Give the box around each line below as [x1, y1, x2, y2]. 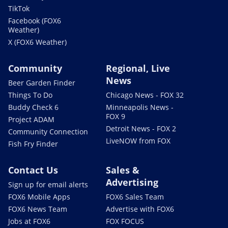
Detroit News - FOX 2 [106, 123, 176, 133]
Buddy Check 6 [8, 102, 59, 112]
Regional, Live [106, 62, 170, 74]
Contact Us [8, 163, 58, 176]
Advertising [106, 176, 158, 188]
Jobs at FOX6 [8, 216, 50, 226]
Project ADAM [8, 114, 54, 124]
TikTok [8, 3, 30, 13]
